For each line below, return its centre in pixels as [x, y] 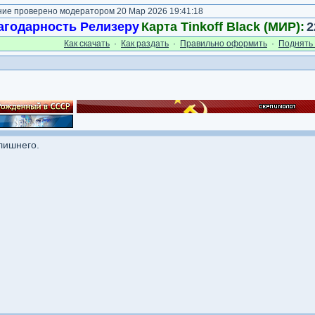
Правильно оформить [224, 44]
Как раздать [145, 44]
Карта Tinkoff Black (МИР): [223, 27]
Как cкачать [87, 44]
